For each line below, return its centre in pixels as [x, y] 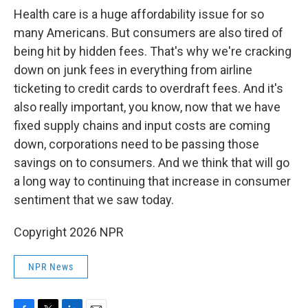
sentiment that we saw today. [94, 200]
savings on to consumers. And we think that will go [152, 163]
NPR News [51, 267]
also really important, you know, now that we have [147, 107]
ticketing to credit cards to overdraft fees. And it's [148, 88]
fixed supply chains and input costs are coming [142, 125]
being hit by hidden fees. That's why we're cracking [153, 51]
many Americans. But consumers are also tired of [148, 33]
